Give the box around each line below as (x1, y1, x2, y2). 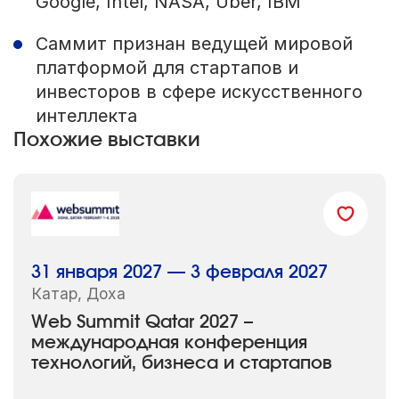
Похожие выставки (12, 130, 200, 151)
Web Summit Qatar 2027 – (30, 313, 253, 332)
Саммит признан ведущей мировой (35, 33, 353, 55)
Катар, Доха (30, 283, 126, 303)
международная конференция (30, 334, 307, 353)
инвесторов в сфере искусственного (35, 81, 362, 103)
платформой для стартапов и (35, 57, 298, 79)
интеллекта (35, 105, 137, 127)
